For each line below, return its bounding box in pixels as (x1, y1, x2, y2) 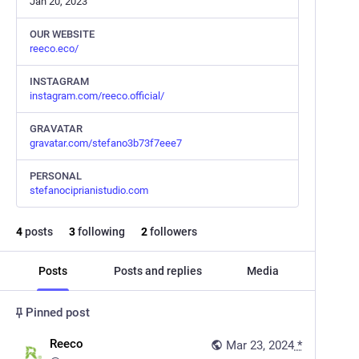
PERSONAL (30, 170, 82, 182)
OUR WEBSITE (30, 28, 95, 40)
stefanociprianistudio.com (30, 184, 148, 196)
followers (147, 225, 197, 238)
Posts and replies (113, 264, 202, 277)
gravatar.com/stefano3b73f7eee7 (30, 137, 182, 149)
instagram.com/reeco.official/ (30, 90, 164, 102)
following (75, 225, 125, 238)
